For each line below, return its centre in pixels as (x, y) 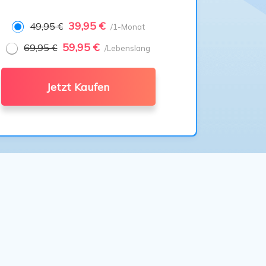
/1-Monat (127, 27)
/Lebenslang (128, 48)
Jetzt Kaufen (78, 87)
